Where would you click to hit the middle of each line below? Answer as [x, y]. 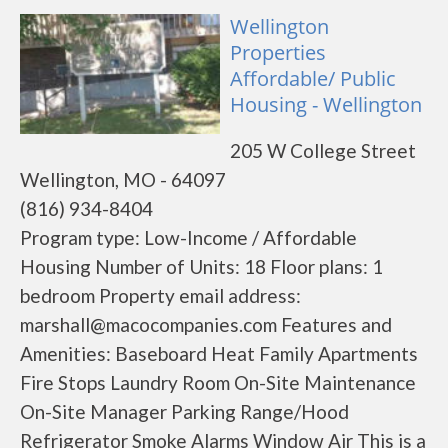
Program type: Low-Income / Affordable [188, 237]
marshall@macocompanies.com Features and [206, 324]
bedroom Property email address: [160, 295]
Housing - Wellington [326, 104]
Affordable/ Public [313, 78]
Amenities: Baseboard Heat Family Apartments [219, 353]
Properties [278, 52]
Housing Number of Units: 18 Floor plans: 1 [201, 266]
